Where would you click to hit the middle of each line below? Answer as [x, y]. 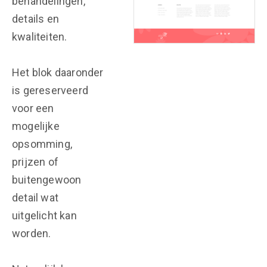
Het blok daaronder [58, 72]
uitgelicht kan [44, 215]
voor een [33, 108]
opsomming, [42, 144]
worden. [32, 233]
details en [35, 19]
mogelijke [36, 126]
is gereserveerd [50, 90]
